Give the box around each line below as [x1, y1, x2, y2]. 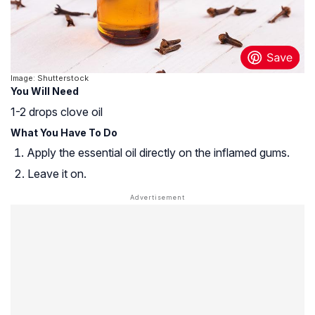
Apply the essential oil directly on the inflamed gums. [27, 146, 290, 160]
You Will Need [11, 85, 79, 98]
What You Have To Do [11, 127, 117, 139]
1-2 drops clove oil [11, 105, 103, 120]
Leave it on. [27, 167, 86, 181]
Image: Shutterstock [11, 73, 89, 84]
